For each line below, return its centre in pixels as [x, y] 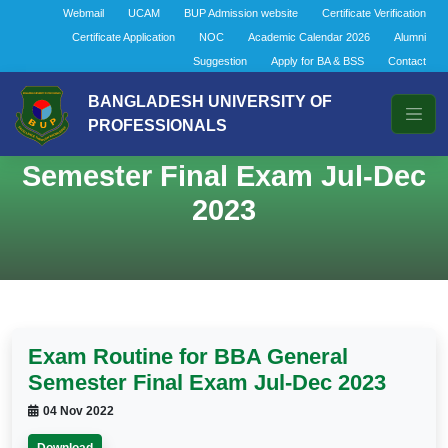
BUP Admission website [241, 13]
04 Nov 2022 [78, 411]
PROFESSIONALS [157, 125]
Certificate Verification [374, 13]
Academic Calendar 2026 [309, 37]
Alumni [410, 37]
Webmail [83, 13]
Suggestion [220, 61]
